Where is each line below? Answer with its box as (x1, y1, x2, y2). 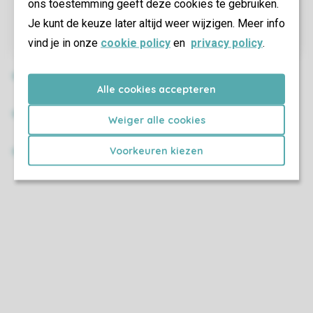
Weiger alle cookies (108, 113, 205, 126)
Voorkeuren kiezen (110, 144, 203, 156)
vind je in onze (28, 36, 101, 49)
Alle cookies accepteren (97, 82, 216, 95)
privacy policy (191, 36, 263, 49)
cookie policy (101, 36, 170, 49)
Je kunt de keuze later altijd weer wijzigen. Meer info (28, 16, 285, 29)
